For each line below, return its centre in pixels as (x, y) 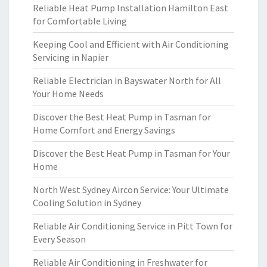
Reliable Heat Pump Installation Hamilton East (131, 8)
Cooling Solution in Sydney (87, 203)
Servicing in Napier (71, 57)
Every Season (59, 239)
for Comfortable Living (80, 21)
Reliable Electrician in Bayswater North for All (127, 80)
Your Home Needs (68, 94)
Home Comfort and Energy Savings (104, 130)
